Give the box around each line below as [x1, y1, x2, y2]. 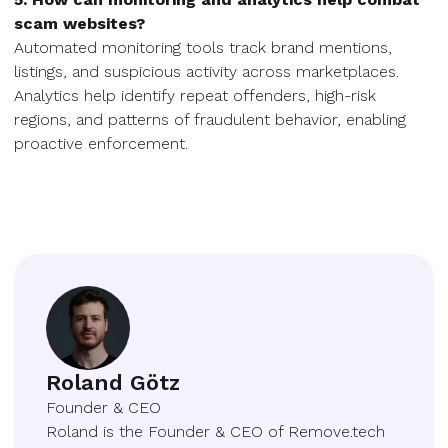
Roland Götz [46, 370, 180, 395]
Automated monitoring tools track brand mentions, [14, 38, 392, 57]
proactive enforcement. [14, 134, 188, 153]
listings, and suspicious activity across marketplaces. [14, 62, 399, 81]
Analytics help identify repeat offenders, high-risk [14, 86, 376, 105]
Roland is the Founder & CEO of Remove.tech [46, 422, 385, 441]
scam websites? [14, 14, 145, 33]
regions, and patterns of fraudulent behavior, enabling [14, 110, 406, 129]
